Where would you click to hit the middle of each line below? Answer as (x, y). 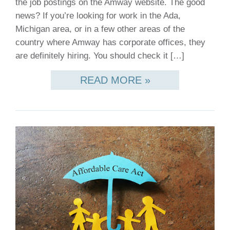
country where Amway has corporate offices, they (110, 42)
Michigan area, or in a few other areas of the (100, 29)
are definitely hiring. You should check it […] (100, 55)
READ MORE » (115, 80)
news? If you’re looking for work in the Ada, (98, 15)
